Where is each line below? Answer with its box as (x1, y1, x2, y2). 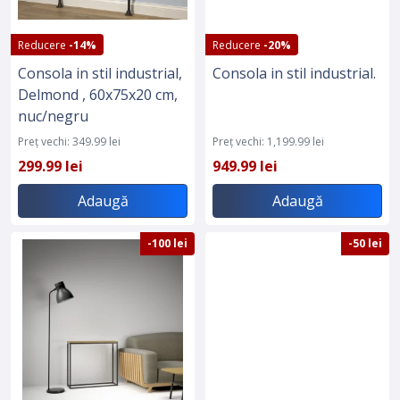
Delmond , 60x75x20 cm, (18, 84, 178, 104)
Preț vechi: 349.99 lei (18, 133, 121, 149)
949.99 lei (212, 155, 278, 176)
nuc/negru (18, 105, 88, 126)
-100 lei (147, 235, 187, 251)
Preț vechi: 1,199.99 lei (212, 133, 324, 149)
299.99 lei (18, 155, 83, 176)
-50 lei (348, 235, 382, 251)
